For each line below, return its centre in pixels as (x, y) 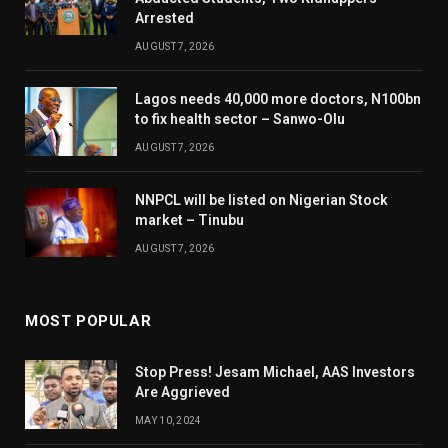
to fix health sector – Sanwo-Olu (240, 118)
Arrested (164, 17)
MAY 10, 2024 (168, 420)
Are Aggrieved (182, 391)
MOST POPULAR (88, 320)
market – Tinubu (189, 219)
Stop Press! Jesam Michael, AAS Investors (275, 371)
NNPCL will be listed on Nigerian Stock (261, 199)
